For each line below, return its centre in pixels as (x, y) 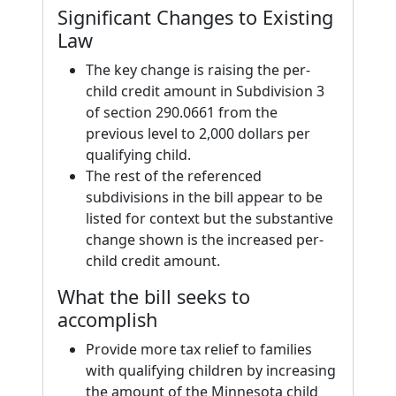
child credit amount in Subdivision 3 (205, 91)
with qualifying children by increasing (211, 370)
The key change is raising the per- (198, 70)
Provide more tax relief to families (199, 349)
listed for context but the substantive (209, 218)
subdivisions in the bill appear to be (204, 197)
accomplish (107, 320)
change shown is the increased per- (205, 240)
